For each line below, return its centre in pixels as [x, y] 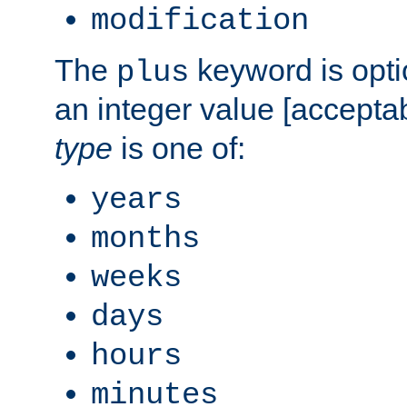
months [145, 238]
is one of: [179, 148]
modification [200, 20]
